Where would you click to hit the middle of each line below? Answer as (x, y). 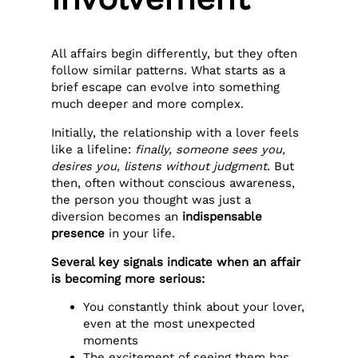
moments (111, 341)
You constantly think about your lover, (194, 307)
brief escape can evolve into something (166, 88)
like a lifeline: (93, 149)
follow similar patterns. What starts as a (169, 71)
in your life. (140, 233)
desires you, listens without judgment (159, 166)
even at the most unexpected (169, 324)
